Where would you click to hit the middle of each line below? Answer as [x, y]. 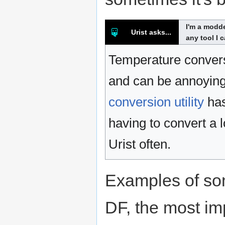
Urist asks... [151, 32]
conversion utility [156, 102]
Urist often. [139, 144]
